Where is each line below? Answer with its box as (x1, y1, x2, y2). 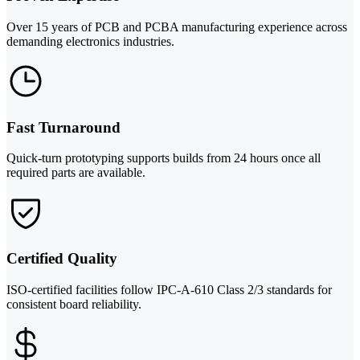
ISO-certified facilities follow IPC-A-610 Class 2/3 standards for (6, 282, 332, 297)
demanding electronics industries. (6, 34, 174, 48)
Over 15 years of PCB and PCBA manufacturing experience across (6, 19, 347, 34)
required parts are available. (6, 166, 145, 180)
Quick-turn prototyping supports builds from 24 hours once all (6, 151, 321, 166)
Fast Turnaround (6, 118, 121, 136)
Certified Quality (6, 249, 117, 267)
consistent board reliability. (6, 297, 141, 311)
